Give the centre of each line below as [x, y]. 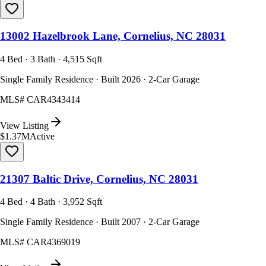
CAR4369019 [53, 242]
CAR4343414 [53, 99]
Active [42, 136]
